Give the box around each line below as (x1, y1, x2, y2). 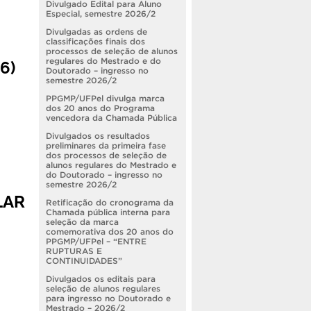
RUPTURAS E (46, 246, 102, 255)
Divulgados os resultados (46, 131, 150, 140)
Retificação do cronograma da (46, 197, 174, 207)
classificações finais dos (46, 36, 145, 46)
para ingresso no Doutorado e (46, 293, 171, 303)
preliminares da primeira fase (46, 140, 166, 150)
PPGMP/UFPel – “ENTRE (46, 236, 146, 246)
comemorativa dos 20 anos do (46, 226, 174, 236)
